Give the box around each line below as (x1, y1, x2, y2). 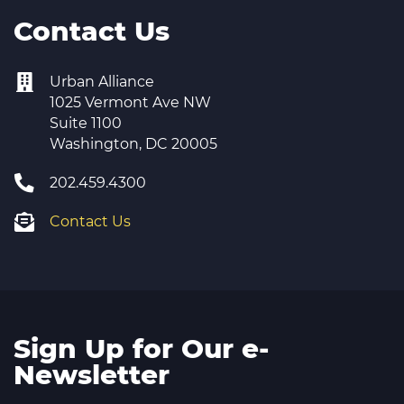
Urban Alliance (50, 73, 154, 90)
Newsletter (14, 358, 170, 390)
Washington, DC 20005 (50, 135, 217, 152)
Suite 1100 (50, 115, 122, 132)
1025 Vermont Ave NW (50, 94, 211, 111)
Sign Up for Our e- (14, 332, 269, 364)
